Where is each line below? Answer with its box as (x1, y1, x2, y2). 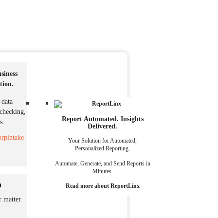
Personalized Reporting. (75, 145, 130, 152)
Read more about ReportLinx (65, 182, 140, 189)
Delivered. (88, 122, 117, 130)
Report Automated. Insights (61, 115, 144, 123)
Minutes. (92, 167, 113, 175)
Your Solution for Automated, (68, 137, 137, 145)
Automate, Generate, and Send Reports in (54, 160, 150, 167)
